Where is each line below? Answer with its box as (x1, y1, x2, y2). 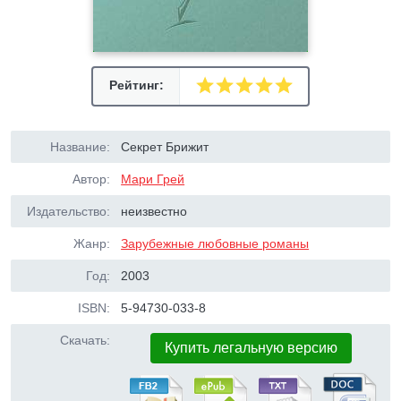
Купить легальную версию (165, 340, 338, 355)
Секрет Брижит (121, 140, 209, 154)
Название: (50, 140, 110, 154)
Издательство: (27, 204, 110, 218)
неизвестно (121, 204, 188, 218)
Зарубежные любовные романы (121, 236, 310, 251)
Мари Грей (121, 172, 185, 186)
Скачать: (60, 333, 110, 347)
